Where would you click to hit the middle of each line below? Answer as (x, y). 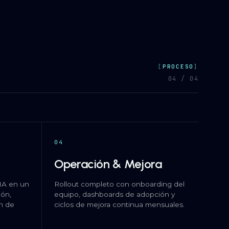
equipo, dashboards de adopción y (114, 194)
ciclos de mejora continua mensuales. (119, 204)
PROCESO (178, 66)
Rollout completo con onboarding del (119, 184)
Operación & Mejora (108, 164)
